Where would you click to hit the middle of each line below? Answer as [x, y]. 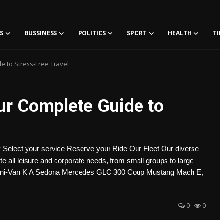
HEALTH [180, 33]
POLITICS [92, 33]
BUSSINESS [41, 33]
